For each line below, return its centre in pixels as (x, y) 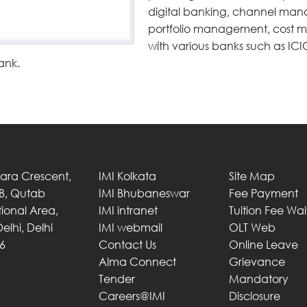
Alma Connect (137, 262)
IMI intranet (128, 211)
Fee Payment (263, 194)
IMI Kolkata (127, 176)
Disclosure (255, 296)
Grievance (257, 262)
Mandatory (259, 279)
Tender (117, 279)
